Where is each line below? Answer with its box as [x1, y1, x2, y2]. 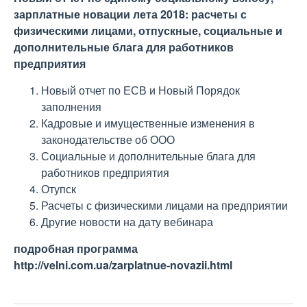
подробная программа [14, 241, 138, 256]
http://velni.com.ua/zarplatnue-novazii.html [14, 257, 232, 273]
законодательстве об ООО [41, 132, 175, 147]
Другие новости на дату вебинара [41, 214, 213, 230]
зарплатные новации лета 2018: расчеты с [14, 6, 247, 22]
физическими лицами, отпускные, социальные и [14, 23, 282, 38]
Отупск [41, 181, 76, 197]
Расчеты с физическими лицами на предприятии [41, 197, 288, 213]
